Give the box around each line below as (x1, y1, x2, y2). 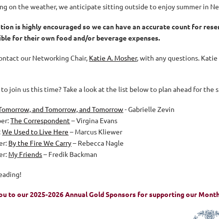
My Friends (8, 150, 43, 159)
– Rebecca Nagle (71, 138, 124, 148)
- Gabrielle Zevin (123, 105, 175, 114)
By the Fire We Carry (8, 138, 72, 148)
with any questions (138, 53, 198, 63)
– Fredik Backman (42, 150, 98, 159)
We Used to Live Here (2, 127, 69, 136)
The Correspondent (10, 116, 70, 125)
